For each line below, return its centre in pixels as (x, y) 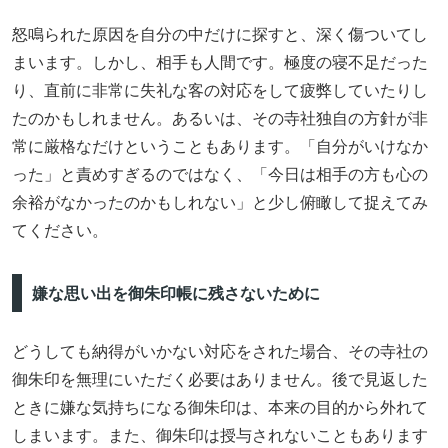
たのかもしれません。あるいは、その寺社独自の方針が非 (220, 119)
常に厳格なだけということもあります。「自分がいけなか (220, 147)
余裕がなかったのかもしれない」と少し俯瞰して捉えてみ (220, 203)
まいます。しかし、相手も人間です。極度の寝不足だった (220, 63)
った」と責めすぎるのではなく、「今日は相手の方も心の (220, 175)
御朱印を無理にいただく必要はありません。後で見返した (220, 380)
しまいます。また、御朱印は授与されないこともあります (220, 436)
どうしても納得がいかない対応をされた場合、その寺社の (220, 352)
